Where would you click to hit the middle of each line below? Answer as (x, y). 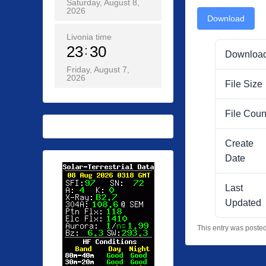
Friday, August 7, (98, 69)
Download (226, 18)
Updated (243, 202)
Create (239, 143)
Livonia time (89, 37)
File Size (244, 84)
